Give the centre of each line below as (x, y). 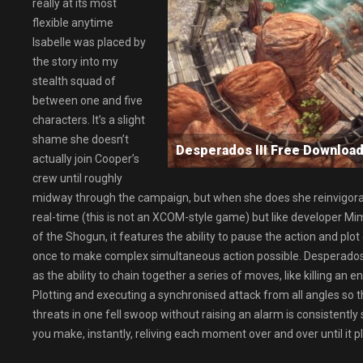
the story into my (75, 62)
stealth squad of (74, 81)
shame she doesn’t (81, 139)
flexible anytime (73, 23)
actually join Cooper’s (86, 159)
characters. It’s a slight (89, 120)
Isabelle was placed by (89, 42)
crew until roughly (77, 178)
